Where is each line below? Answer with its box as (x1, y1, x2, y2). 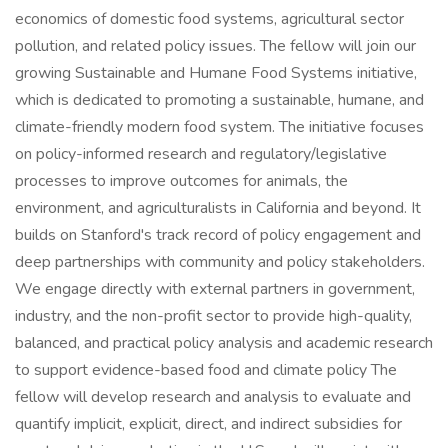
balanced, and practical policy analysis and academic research (15, 332, 433, 354)
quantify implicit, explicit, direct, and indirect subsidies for (15, 413, 402, 435)
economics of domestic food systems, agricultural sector (15, 8, 404, 30)
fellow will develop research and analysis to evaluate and (15, 386, 411, 408)
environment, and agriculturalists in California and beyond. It (15, 197, 421, 219)
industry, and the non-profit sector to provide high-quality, (15, 305, 412, 327)
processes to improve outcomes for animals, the (15, 170, 348, 192)
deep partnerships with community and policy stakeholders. (15, 251, 425, 273)
